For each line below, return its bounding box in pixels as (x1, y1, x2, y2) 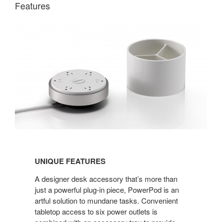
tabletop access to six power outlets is (35, 206, 158, 217)
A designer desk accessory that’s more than (35, 173, 177, 184)
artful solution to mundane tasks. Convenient (35, 195, 178, 206)
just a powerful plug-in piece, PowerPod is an (35, 184, 179, 195)
